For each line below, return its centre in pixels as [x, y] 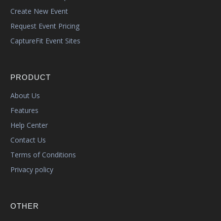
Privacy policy [32, 170]
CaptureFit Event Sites [45, 41]
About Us [25, 96]
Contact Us [28, 140]
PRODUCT [31, 77]
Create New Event [39, 11]
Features [24, 110]
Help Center [29, 125]
